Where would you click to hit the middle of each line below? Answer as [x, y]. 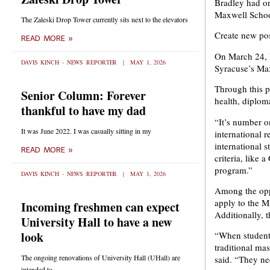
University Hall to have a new [96, 222]
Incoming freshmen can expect [100, 207]
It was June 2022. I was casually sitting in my [86, 131]
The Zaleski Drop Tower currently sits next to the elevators [105, 19]
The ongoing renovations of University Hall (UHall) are [101, 257]
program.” [235, 170]
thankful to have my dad [83, 111]
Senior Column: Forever [83, 96]
